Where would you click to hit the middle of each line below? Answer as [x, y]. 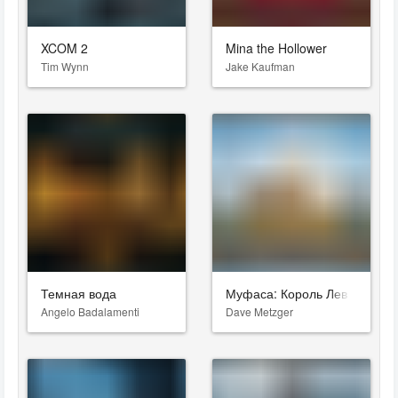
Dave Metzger [259, 311]
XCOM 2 [64, 48]
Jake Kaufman [260, 66]
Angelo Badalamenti [90, 311]
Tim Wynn [65, 66]
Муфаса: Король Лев [287, 293]
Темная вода [79, 293]
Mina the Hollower [276, 48]
